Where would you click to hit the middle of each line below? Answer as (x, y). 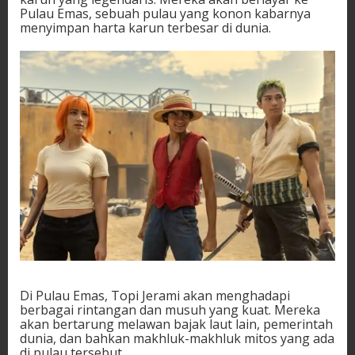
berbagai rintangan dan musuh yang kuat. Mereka (170, 310)
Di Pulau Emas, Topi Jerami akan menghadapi (155, 296)
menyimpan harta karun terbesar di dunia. (145, 27)
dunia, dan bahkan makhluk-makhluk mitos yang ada (177, 339)
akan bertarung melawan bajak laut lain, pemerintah (176, 324)
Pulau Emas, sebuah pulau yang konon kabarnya (165, 13)
